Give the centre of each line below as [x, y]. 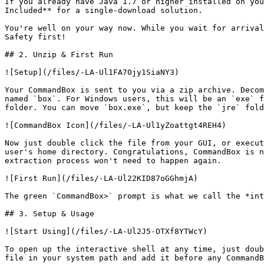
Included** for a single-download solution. [104, 10]
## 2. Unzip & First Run [59, 55]
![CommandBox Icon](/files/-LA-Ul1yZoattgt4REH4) [115, 125]
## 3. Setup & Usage [49, 214]
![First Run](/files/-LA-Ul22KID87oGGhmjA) [101, 178]
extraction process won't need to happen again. [113, 161]
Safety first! [35, 37]
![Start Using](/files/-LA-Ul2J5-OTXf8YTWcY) [106, 231]
